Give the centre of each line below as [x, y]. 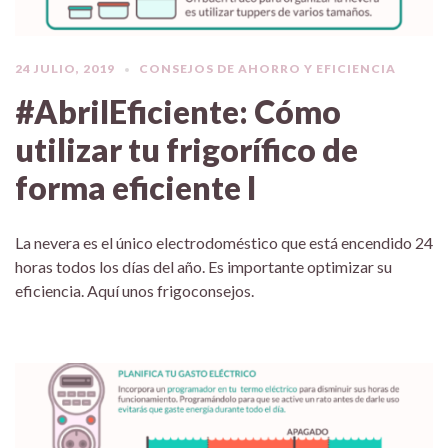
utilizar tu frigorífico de [186, 149]
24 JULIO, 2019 [65, 68]
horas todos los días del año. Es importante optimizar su [203, 266]
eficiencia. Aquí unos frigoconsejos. [134, 290]
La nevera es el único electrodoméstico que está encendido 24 [224, 242]
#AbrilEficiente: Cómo [178, 111]
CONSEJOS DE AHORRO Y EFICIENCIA [267, 68]
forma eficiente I [136, 187]
